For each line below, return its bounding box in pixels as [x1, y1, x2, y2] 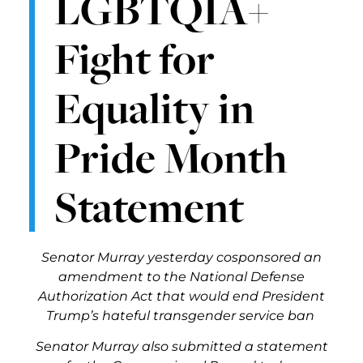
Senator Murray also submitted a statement [35, 339, 328, 355]
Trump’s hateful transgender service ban [45, 307, 314, 323]
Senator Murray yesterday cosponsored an [41, 249, 322, 265]
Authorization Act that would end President [38, 288, 325, 304]
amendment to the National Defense [58, 268, 305, 284]
